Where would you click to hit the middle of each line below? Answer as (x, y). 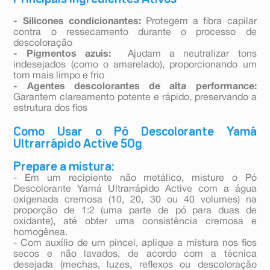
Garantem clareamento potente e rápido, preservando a (135, 98)
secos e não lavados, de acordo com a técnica (135, 255)
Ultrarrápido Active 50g (78, 144)
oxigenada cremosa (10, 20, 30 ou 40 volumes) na (135, 200)
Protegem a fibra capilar (199, 22)
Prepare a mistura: (64, 167)
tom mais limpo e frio (59, 76)
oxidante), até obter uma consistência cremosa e (135, 222)
